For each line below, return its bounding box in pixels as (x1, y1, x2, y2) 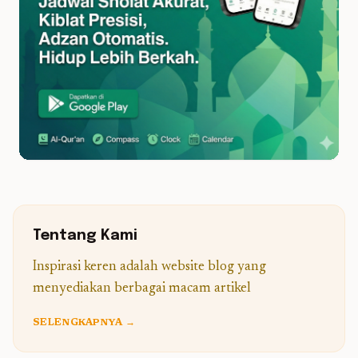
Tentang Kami (33, 229, 137, 243)
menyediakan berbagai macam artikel (33, 282, 251, 296)
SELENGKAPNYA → (33, 318, 136, 328)
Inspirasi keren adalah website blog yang (33, 261, 266, 274)
